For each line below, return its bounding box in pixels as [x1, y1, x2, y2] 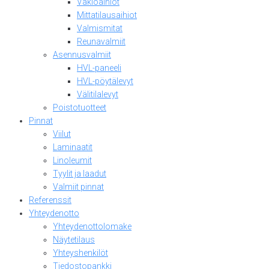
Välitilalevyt [77, 89, 118, 99]
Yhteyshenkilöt [53, 248, 108, 258]
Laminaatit [53, 142, 92, 152]
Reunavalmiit [77, 37, 125, 46]
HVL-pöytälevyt [77, 76, 133, 86]
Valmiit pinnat [53, 182, 104, 192]
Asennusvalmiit [53, 50, 111, 59]
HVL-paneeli [77, 63, 121, 73]
